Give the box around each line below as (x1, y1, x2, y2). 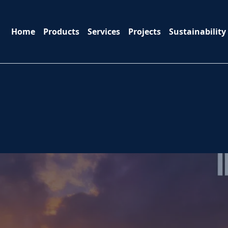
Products (43, 25, 79, 37)
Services (87, 25, 120, 37)
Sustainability (168, 25, 226, 37)
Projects (128, 25, 161, 37)
